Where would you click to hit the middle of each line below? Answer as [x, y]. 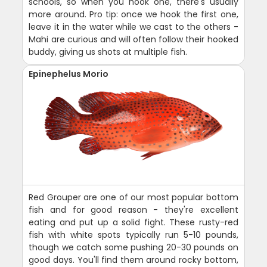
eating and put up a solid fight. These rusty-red [133, 223]
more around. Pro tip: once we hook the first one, [133, 15]
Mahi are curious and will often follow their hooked [133, 40]
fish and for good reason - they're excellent [133, 210]
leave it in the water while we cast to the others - [133, 27]
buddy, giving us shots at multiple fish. [108, 52]
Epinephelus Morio [69, 74]
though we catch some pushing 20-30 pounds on [133, 248]
